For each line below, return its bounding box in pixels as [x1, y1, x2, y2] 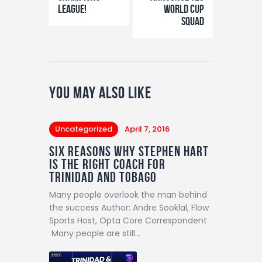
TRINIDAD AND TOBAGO [49, 169, 157, 185]
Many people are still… [49, 227, 140, 239]
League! [58, 2, 87, 15]
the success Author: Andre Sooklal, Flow [49, 201, 209, 213]
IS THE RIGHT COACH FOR [49, 156, 166, 172]
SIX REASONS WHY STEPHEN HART [49, 143, 209, 159]
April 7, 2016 [124, 123, 170, 135]
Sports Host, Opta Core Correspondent [49, 214, 207, 226]
